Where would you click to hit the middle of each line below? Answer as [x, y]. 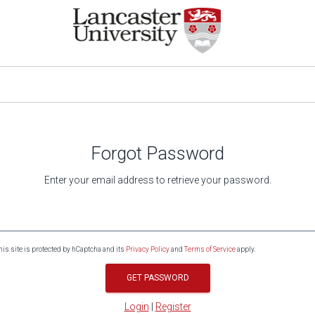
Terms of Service [210, 249]
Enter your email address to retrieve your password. [157, 180]
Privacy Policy [148, 249]
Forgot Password [157, 153]
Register [173, 307]
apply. [245, 249]
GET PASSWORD [157, 278]
